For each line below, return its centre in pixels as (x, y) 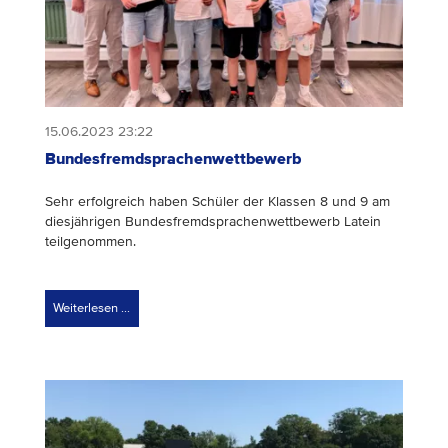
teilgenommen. (90, 242)
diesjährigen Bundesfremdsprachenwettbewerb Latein (213, 222)
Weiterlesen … (92, 308)
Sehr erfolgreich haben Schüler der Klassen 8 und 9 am (217, 202)
